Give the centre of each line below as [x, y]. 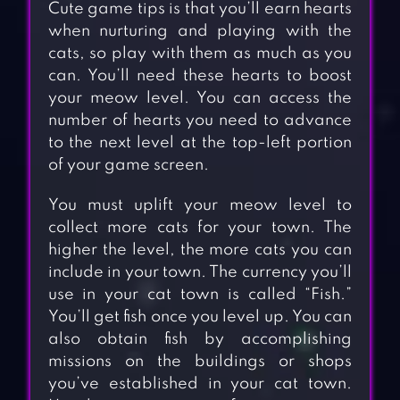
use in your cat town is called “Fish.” [200, 295]
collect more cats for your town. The [200, 228]
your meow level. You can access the [200, 99]
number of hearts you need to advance [200, 121]
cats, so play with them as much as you [200, 54]
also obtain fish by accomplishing [200, 340]
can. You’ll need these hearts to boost [200, 76]
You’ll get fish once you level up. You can [200, 317]
